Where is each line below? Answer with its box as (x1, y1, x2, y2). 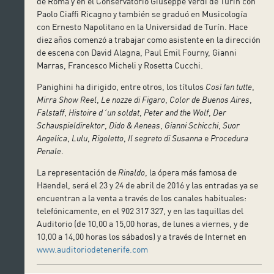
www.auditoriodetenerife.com (37, 243, 149, 254)
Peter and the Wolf (144, 106, 209, 117)
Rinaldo (118, 166, 146, 177)
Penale (37, 145, 62, 156)
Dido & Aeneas (109, 119, 161, 130)
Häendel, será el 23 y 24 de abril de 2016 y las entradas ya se (37, 179, 259, 190)
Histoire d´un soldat (68, 106, 140, 117)
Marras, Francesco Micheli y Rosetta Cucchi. (37, 59, 204, 70)
